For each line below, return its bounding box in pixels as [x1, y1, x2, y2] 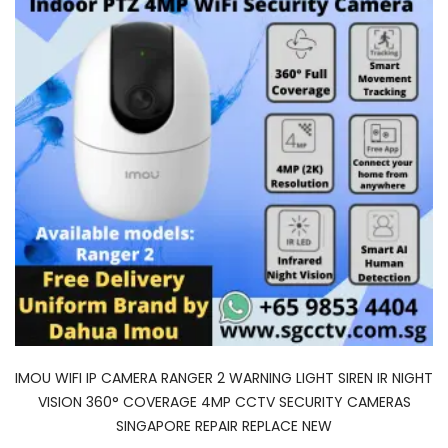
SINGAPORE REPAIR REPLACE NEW [116, 416, 332, 436]
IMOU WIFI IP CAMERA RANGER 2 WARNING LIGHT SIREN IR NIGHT [15, 368, 433, 388]
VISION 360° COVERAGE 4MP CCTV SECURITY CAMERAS [37, 392, 411, 412]
